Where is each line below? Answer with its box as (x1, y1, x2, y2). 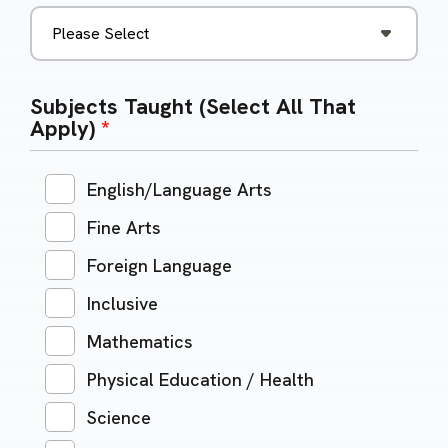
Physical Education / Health (86, 368, 314, 392)
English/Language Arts (86, 178, 272, 202)
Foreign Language (86, 254, 232, 278)
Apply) (30, 114, 101, 144)
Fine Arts (86, 216, 161, 240)
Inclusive (86, 292, 158, 316)
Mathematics (86, 330, 193, 354)
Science (86, 406, 151, 430)
